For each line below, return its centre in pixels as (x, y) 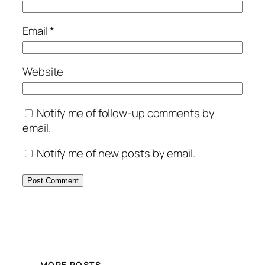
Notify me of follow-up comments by (125, 113)
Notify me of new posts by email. (116, 153)
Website (43, 72)
